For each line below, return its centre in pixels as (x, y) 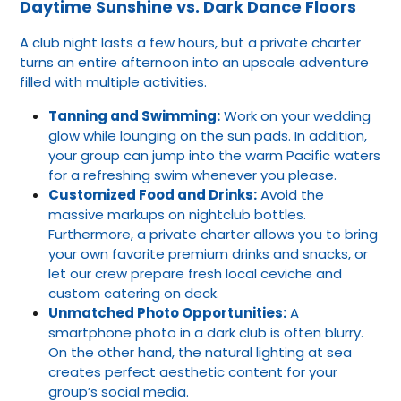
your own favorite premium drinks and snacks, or (208, 253)
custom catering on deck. (134, 293)
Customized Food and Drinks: (153, 194)
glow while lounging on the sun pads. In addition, (208, 135)
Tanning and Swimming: (134, 115)
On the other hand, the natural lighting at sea (200, 352)
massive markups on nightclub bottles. (177, 214)
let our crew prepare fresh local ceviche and (195, 273)
